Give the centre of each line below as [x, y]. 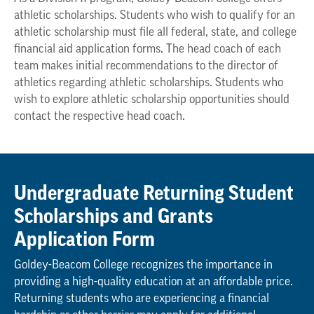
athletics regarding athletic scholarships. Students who [149, 83]
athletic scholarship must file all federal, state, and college [155, 32]
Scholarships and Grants [114, 216]
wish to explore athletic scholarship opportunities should [152, 100]
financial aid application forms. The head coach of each [148, 49]
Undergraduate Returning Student [154, 193]
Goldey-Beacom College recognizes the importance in [143, 265]
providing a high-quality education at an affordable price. [153, 282]
